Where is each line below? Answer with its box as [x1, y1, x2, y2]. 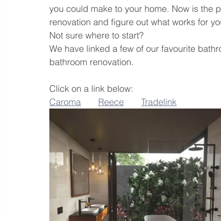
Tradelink [141, 96, 177, 108]
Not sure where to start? [49, 30, 146, 41]
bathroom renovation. [49, 56, 134, 68]
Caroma [49, 96, 81, 108]
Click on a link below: [49, 83, 133, 94]
